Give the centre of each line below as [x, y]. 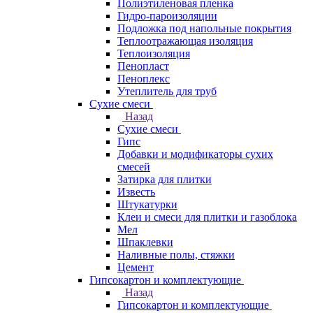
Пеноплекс [144, 79]
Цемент [136, 267]
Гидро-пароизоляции [167, 16]
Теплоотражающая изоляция [185, 41]
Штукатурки [147, 204]
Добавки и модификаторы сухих [195, 154]
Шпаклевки [145, 242]
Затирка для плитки [165, 179]
